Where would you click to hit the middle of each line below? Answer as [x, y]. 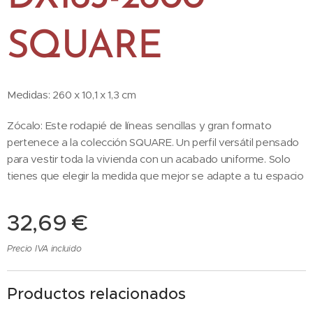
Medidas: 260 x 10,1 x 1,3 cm [73, 95]
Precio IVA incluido [44, 248]
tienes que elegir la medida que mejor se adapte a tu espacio [155, 176]
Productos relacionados [96, 294]
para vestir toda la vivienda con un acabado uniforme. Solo [149, 159]
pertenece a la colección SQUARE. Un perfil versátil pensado [153, 142]
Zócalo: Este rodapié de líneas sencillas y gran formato [139, 125]
